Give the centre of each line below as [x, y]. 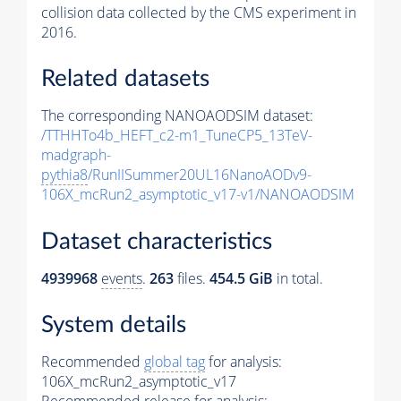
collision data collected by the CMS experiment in [199, 12]
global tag [175, 362]
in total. [298, 278]
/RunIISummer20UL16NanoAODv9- [200, 175]
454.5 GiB [241, 278]
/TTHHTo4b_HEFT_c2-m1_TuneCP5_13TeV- [177, 136]
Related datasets [125, 79]
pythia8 [64, 175]
